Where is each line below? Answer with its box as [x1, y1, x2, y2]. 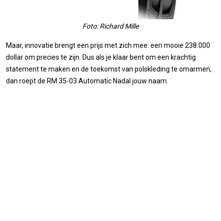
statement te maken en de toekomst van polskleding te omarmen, [6, 65, 212, 73]
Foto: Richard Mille [82, 22, 139, 30]
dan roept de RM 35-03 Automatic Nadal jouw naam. [6, 76, 168, 85]
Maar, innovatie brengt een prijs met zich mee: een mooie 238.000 [6, 41, 210, 49]
